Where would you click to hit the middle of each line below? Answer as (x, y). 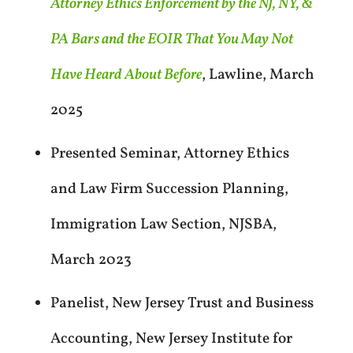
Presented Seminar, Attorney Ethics (169, 154)
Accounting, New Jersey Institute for (171, 339)
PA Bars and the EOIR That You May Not (171, 40)
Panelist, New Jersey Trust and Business (182, 304)
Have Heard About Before (126, 75)
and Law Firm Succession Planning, (169, 190)
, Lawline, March (258, 75)
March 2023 (91, 260)
